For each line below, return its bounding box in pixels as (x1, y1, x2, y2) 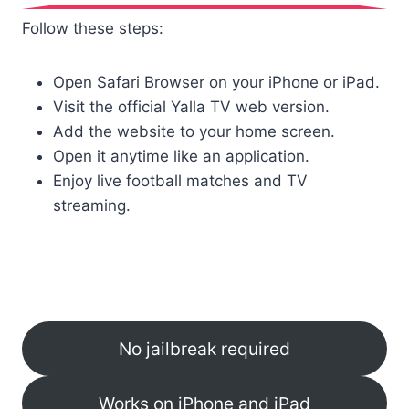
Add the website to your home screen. (53, 122, 335, 142)
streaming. (53, 196, 131, 215)
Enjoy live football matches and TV (53, 172, 308, 191)
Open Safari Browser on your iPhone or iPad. (53, 73, 380, 92)
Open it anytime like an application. (53, 147, 309, 166)
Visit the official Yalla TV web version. (53, 98, 330, 117)
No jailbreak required (119, 338, 290, 361)
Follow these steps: (22, 19, 163, 38)
